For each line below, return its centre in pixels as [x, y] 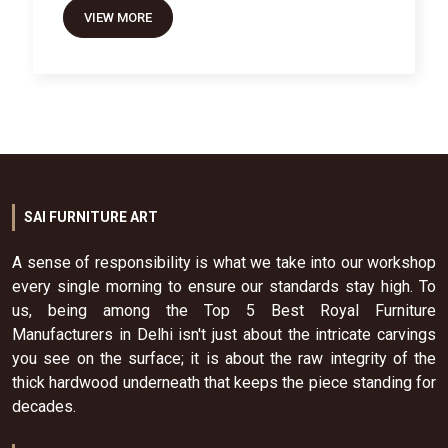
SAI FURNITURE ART [91, 217]
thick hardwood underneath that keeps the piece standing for [224, 383]
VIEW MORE [118, 18]
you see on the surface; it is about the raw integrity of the [224, 359]
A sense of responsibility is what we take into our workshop [224, 263]
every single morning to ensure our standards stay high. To [224, 287]
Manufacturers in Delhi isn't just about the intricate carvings [224, 335]
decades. [44, 407]
